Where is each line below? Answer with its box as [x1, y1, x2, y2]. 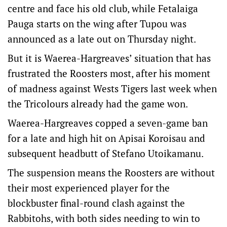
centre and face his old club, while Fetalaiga [8, 2, 198, 15]
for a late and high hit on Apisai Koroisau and [8, 132, 205, 144]
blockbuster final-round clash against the [8, 197, 185, 209]
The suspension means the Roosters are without [8, 166, 215, 179]
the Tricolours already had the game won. [8, 97, 188, 110]
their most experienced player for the [8, 181, 170, 194]
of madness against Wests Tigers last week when [8, 82, 217, 95]
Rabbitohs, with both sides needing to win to [8, 212, 200, 224]
